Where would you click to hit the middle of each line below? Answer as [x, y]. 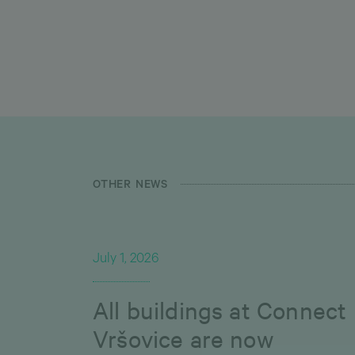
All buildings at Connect [220, 310]
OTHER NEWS [130, 186]
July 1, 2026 [126, 260]
